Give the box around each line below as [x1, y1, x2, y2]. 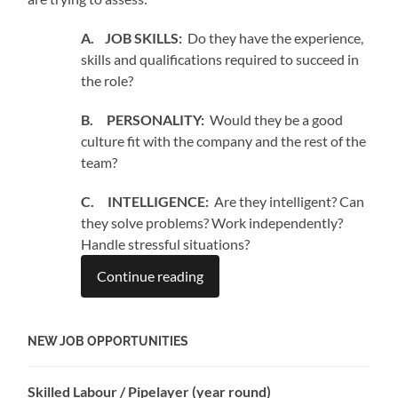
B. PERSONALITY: [81, 111, 205, 129]
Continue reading [97, 267, 204, 285]
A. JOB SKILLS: [81, 29, 188, 47]
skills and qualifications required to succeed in [81, 51, 360, 68]
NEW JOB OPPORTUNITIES [28, 333, 189, 349]
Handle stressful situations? [81, 235, 251, 253]
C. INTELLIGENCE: [81, 193, 210, 211]
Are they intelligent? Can [209, 193, 365, 211]
